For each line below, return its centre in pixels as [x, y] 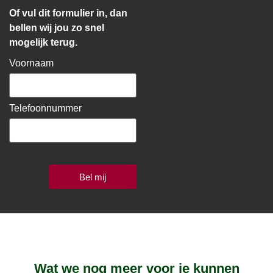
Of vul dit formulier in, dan [68, 13]
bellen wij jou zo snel [57, 27]
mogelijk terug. [43, 42]
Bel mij [93, 177]
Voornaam [31, 63]
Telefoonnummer [45, 108]
